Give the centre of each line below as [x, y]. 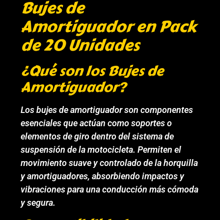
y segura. [38, 203]
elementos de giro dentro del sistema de [97, 137]
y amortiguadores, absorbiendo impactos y [103, 176]
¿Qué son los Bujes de [92, 71]
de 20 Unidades [80, 46]
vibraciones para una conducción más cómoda [110, 190]
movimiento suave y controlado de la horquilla [110, 163]
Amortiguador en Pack [109, 27]
